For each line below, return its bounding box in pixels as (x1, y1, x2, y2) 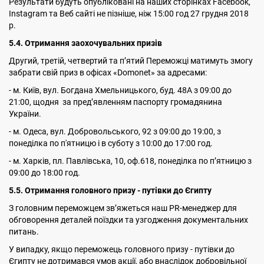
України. (9, 109, 41, 118)
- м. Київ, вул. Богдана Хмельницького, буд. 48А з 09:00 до (9, 85, 232, 95)
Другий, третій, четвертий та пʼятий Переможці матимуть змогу (9, 56, 253, 65)
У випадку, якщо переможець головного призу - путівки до (9, 245, 235, 254)
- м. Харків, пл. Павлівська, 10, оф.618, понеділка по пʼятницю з (9, 156, 252, 166)
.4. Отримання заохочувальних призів (14, 38, 162, 48)
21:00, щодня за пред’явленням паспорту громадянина (9, 97, 222, 107)
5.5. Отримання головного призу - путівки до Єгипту (9, 186, 212, 195)
